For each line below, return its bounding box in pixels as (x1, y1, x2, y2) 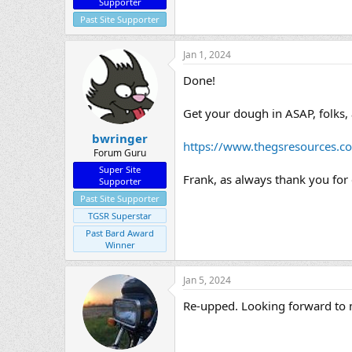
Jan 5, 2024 (183, 273, 231, 287)
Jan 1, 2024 (183, 48, 231, 62)
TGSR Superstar (88, 209, 152, 222)
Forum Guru (93, 145, 146, 159)
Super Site (99, 163, 141, 175)
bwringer (92, 130, 148, 146)
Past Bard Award (86, 226, 154, 239)
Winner (104, 238, 135, 251)
